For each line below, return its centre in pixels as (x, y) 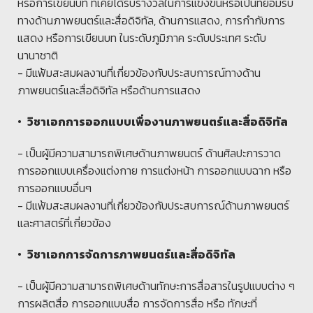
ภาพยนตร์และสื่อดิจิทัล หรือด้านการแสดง (109, 90)
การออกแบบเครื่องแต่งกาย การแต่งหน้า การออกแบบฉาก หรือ (154, 171)
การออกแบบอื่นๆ (54, 188)
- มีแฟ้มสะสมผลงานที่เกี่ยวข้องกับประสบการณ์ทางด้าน (139, 73)
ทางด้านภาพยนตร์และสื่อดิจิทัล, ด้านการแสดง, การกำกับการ (151, 21)
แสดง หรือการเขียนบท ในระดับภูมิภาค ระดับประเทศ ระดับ (142, 38)
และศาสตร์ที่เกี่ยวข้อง (64, 223)
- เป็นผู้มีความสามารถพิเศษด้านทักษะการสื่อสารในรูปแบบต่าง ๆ (156, 286)
